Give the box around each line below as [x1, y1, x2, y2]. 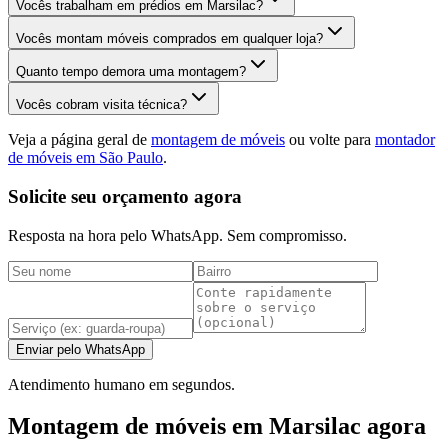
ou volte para [285, 131, 375, 149]
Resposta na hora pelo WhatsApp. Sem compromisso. [8, 226, 347, 244]
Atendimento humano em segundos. [8, 375, 235, 393]
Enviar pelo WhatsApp [16, 341, 145, 357]
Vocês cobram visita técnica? [16, 97, 187, 113]
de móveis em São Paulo [8, 149, 163, 167]
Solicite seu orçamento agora [8, 185, 242, 207]
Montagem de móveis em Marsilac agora [8, 413, 426, 440]
